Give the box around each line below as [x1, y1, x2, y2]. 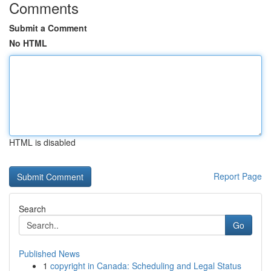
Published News [19, 247, 80, 260]
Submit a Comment [9, 22, 87, 34]
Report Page [214, 170, 262, 182]
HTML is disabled [9, 136, 76, 148]
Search [19, 203, 46, 215]
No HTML [9, 37, 47, 49]
